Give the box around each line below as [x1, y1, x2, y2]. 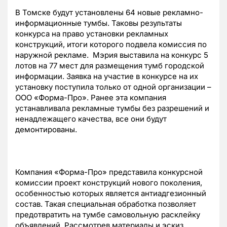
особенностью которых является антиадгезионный [15, 188, 206, 199]
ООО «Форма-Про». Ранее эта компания [15, 93, 166, 103]
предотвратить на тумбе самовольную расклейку [15, 210, 200, 220]
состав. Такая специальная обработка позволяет [15, 199, 196, 209]
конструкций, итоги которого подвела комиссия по [15, 40, 207, 50]
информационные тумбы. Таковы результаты [15, 18, 182, 28]
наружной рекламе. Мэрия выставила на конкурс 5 [15, 50, 208, 60]
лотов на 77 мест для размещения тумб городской [15, 61, 204, 71]
